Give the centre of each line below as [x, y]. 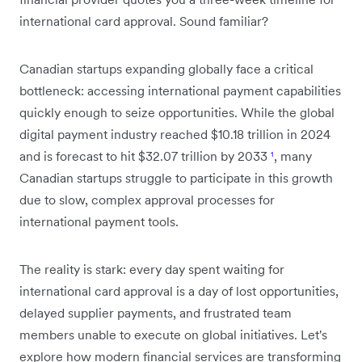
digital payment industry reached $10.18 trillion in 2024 [175, 134]
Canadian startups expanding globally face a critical [166, 68]
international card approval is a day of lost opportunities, [179, 290]
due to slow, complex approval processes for [147, 199]
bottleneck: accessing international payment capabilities [180, 90]
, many [293, 156]
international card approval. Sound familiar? [144, 21]
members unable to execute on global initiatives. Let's [173, 334]
